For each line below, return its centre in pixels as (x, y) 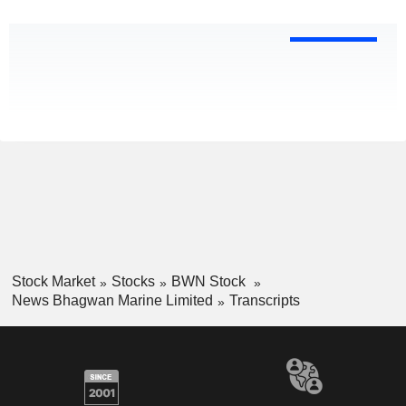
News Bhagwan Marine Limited (112, 300)
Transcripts (264, 300)
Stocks (133, 282)
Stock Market (53, 282)
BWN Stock (210, 282)
